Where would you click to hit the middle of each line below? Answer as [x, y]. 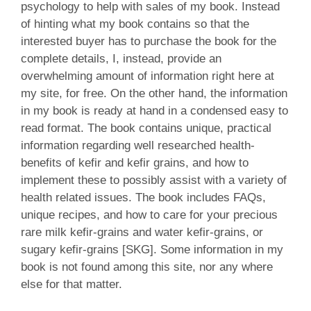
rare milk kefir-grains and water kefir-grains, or [142, 232]
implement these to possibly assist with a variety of [154, 180]
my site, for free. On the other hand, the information [154, 93]
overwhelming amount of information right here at [148, 76]
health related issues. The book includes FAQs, [143, 197]
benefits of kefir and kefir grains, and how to [135, 162]
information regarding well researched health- [138, 145]
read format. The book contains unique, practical [146, 128]
